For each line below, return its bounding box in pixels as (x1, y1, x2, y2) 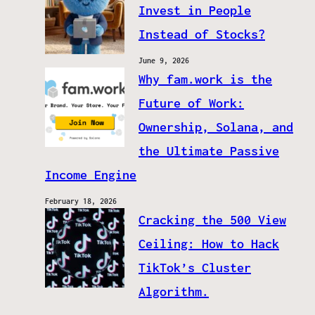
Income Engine (45, 167, 136, 183)
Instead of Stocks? (139, 27, 265, 42)
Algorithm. (139, 284, 209, 300)
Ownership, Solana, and (139, 120, 293, 135)
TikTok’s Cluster (139, 260, 251, 276)
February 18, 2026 (45, 197, 117, 206)
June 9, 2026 (139, 56, 189, 65)
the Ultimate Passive (139, 143, 279, 159)
